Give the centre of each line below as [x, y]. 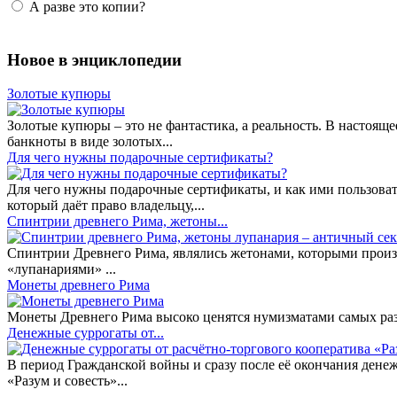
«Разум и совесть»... [67, 381]
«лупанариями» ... [62, 269]
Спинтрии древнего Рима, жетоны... [117, 222]
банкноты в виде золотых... [90, 142]
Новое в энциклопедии [94, 59]
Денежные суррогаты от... [86, 333]
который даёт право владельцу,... [106, 206]
